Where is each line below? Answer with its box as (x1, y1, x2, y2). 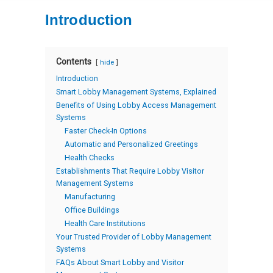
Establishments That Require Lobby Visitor (56, 166, 204, 175)
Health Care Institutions (65, 219, 146, 228)
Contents (56, 57, 91, 66)
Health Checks (65, 153, 115, 162)
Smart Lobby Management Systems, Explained (56, 87, 216, 96)
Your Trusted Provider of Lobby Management (56, 232, 211, 241)
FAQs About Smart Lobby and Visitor (56, 258, 184, 267)
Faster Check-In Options (65, 126, 147, 135)
